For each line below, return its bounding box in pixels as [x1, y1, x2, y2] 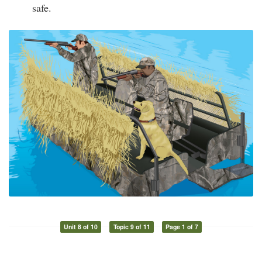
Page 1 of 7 [166, 222, 199, 232]
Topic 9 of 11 [113, 222, 150, 232]
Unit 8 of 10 [63, 222, 98, 232]
